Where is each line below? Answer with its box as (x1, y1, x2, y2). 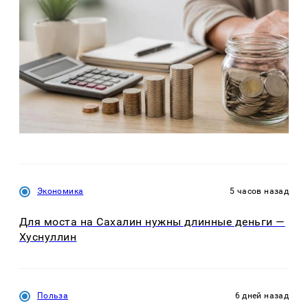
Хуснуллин (19, 230, 77, 244)
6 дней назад (234, 290, 289, 300)
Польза (37, 290, 69, 300)
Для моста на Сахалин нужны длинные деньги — (19, 215, 285, 229)
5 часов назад (230, 186, 289, 197)
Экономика (37, 186, 84, 197)
